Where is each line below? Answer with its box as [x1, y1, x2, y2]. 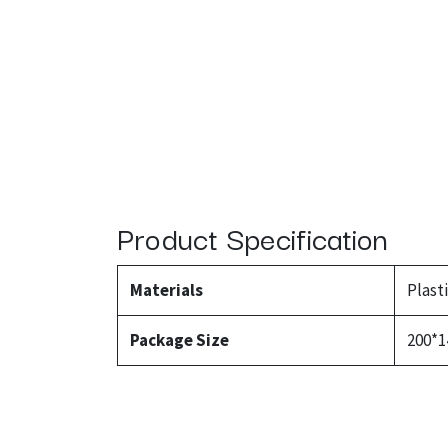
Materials [130, 279, 203, 302]
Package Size [130, 329, 229, 352]
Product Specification [117, 214, 388, 261]
